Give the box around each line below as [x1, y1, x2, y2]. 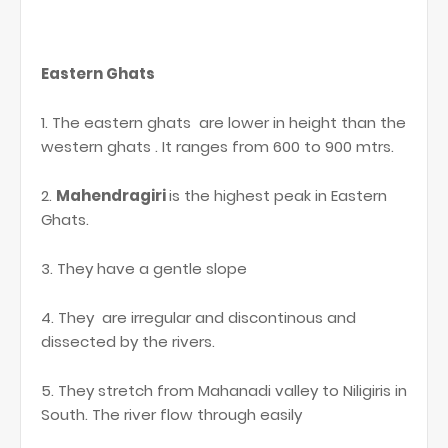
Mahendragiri [56, 185, 169, 207]
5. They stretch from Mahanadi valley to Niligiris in [41, 380, 407, 402]
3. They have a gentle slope [41, 258, 247, 280]
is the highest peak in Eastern [169, 185, 387, 207]
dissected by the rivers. [41, 331, 215, 353]
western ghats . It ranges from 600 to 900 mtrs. [41, 136, 398, 158]
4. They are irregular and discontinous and [41, 307, 356, 329]
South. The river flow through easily [41, 404, 302, 426]
